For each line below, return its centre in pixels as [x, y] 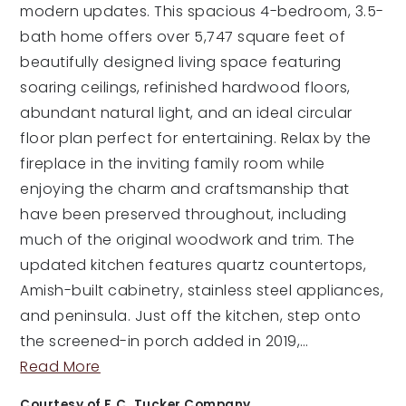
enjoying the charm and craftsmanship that [185, 189]
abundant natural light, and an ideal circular [186, 113]
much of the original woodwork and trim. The [188, 240]
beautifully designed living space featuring [181, 62]
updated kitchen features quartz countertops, [193, 265]
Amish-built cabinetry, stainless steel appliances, [202, 290]
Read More [60, 367]
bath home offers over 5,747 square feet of [183, 37]
